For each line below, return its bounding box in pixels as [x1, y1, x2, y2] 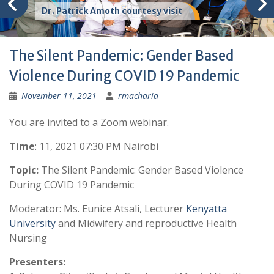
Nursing [9, 231, 47, 245]
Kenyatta [186, 202, 227, 216]
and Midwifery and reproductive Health [56, 217, 237, 231]
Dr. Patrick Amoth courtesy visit [42, 6, 183, 17]
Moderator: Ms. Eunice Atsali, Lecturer [9, 202, 186, 216]
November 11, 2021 [21, 90, 97, 102]
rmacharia [118, 90, 158, 102]
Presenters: [9, 255, 65, 269]
